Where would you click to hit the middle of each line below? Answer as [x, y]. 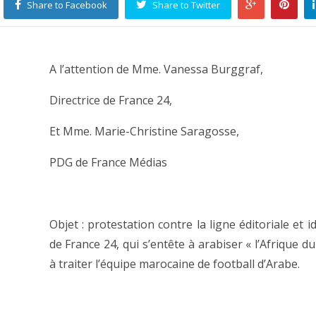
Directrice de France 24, [110, 101]
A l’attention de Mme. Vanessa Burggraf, [156, 69]
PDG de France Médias [108, 163]
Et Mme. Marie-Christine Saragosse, [144, 132]
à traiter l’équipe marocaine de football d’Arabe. [174, 264]
